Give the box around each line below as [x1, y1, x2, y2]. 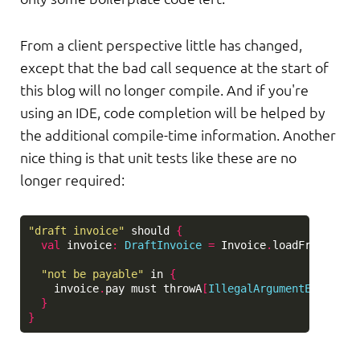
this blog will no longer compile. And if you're [20, 82, 309, 98]
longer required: [20, 172, 125, 188]
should [131, 224, 170, 237]
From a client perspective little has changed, [20, 37, 302, 53]
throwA [163, 282, 202, 295]
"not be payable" [41, 268, 144, 280]
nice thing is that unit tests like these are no [20, 149, 297, 166]
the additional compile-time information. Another [20, 127, 336, 143]
